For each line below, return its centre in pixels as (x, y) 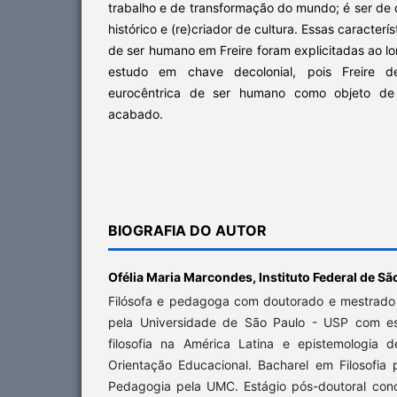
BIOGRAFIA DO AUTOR (187, 230)
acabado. (136, 113)
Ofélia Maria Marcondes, (183, 276)
